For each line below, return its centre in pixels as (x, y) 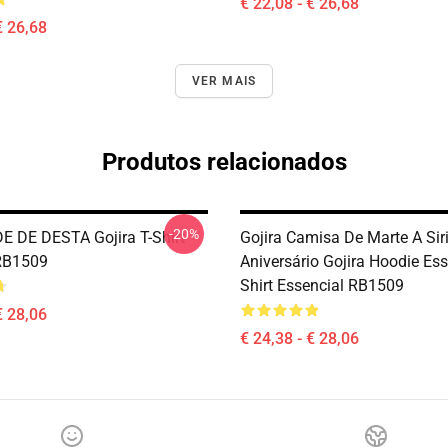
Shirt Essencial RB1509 (322, 285)
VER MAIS (224, 81)
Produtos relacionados (224, 162)
